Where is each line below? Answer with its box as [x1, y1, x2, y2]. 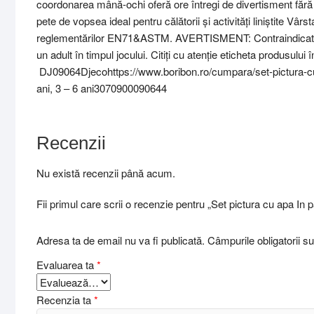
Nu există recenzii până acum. [36, 165, 175, 181]
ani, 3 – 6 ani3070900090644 [36, 81, 167, 96]
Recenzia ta [36, 292, 94, 307]
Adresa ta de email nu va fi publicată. [36, 232, 205, 247]
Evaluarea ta [36, 257, 97, 272]
